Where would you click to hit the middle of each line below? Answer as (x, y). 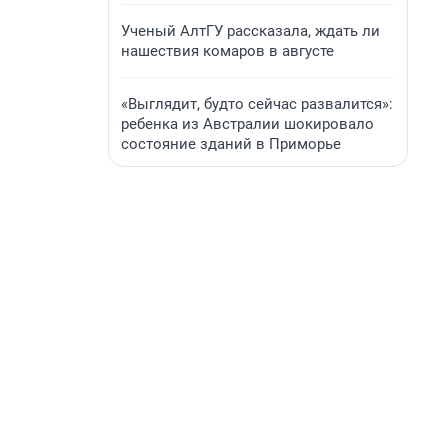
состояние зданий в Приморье (231, 144)
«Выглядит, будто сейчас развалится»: (257, 104)
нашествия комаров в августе (227, 51)
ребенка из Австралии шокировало (247, 124)
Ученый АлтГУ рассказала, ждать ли (250, 31)
